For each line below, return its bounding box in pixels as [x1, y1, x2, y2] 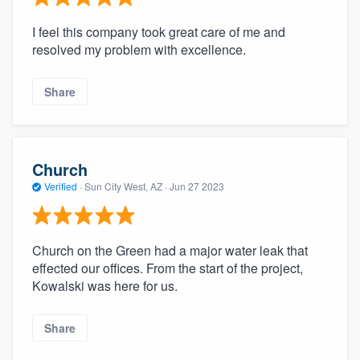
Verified [42, 178, 80, 193]
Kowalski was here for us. [32, 276, 178, 296]
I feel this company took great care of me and [32, 22, 285, 41]
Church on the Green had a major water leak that [32, 241, 308, 260]
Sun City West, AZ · [82, 178, 170, 193]
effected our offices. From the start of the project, [32, 259, 303, 278]
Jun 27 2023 [170, 178, 224, 193]
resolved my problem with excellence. [32, 39, 246, 59]
